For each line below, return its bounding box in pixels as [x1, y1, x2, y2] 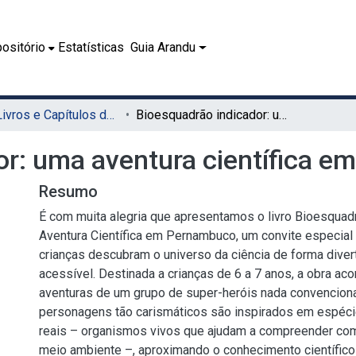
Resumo [39, 182, 98, 201]
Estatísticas [58, 40, 125, 55]
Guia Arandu [130, 40, 196, 55]
